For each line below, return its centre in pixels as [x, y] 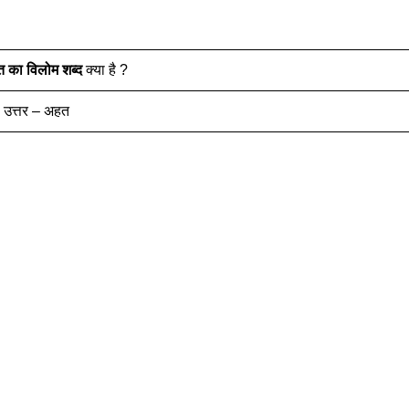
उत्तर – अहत [37, 110]
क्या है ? [105, 69]
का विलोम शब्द [46, 69]
